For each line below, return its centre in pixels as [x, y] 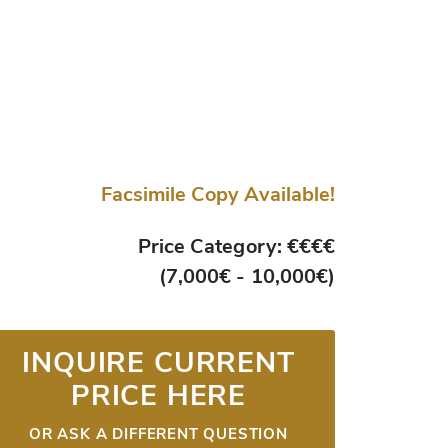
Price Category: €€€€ [236, 247]
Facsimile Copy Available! [218, 194]
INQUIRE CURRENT [158, 362]
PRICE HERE [158, 395]
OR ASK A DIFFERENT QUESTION [158, 433]
